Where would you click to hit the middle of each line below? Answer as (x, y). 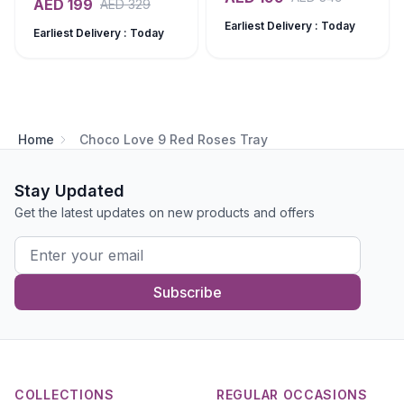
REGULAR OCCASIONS (292, 395)
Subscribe (188, 292)
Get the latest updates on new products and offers (165, 212)
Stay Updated (69, 191)
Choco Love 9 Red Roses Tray (174, 139)
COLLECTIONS (64, 395)
